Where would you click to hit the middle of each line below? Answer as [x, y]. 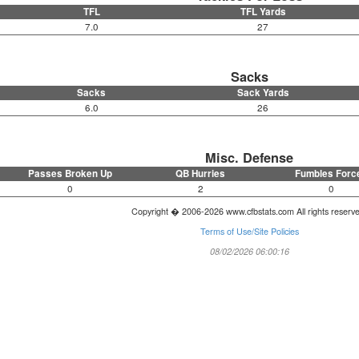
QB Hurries [201, 174]
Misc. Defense [250, 158]
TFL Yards [263, 12]
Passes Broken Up [70, 174]
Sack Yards [263, 93]
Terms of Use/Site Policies [249, 232]
